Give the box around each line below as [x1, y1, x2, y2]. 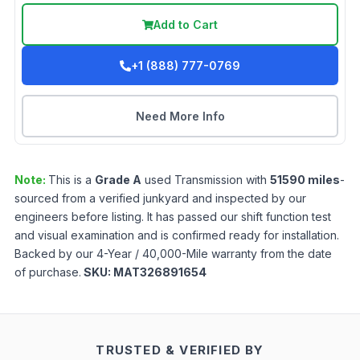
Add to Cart [153, 18, 218, 32]
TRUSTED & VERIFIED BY [96, 342, 264, 358]
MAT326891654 [113, 265, 207, 280]
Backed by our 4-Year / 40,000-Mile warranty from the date [14, 247, 332, 261]
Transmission [174, 173, 243, 187]
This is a [48, 173, 95, 187]
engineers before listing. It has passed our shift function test [14, 210, 331, 224]
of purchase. [14, 265, 81, 280]
